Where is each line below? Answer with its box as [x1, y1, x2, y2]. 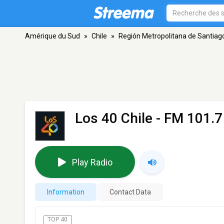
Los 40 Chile [75, 110, 152, 126]
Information [47, 188, 84, 196]
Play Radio [71, 156, 112, 167]
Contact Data [109, 188, 151, 196]
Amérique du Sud [25, 32, 80, 40]
